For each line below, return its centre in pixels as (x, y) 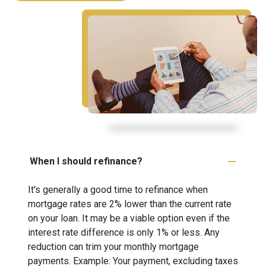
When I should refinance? (86, 161)
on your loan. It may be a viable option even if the (129, 218)
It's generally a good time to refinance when (118, 189)
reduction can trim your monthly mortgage (113, 246)
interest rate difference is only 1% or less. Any (124, 232)
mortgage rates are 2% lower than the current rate (130, 204)
